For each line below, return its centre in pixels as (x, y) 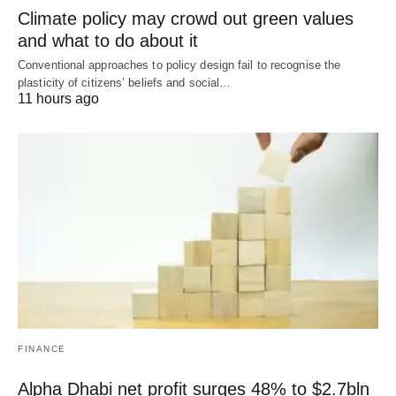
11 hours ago (58, 99)
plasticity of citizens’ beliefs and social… (125, 83)
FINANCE (42, 348)
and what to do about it (108, 41)
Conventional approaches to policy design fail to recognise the (179, 65)
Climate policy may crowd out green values (186, 19)
